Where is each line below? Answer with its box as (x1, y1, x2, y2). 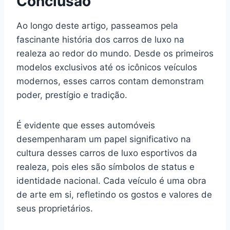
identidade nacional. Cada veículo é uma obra (16, 176, 206, 186)
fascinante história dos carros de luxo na (16, 34, 184, 45)
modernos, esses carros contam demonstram (16, 76, 204, 86)
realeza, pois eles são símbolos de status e (16, 162, 195, 172)
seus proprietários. (16, 203, 93, 214)
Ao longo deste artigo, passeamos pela (16, 21, 178, 31)
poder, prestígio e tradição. (16, 90, 127, 100)
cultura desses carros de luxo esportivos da (16, 148, 197, 158)
